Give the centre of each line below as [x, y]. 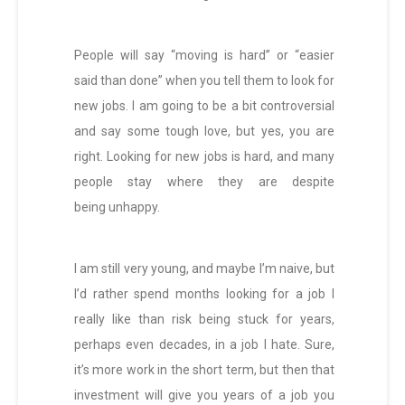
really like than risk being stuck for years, [204, 320]
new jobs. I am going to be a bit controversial [204, 106]
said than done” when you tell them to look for [204, 81]
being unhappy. [117, 207]
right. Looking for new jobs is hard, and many [204, 157]
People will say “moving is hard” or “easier [204, 56]
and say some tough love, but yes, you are [204, 132]
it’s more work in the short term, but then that [204, 370]
